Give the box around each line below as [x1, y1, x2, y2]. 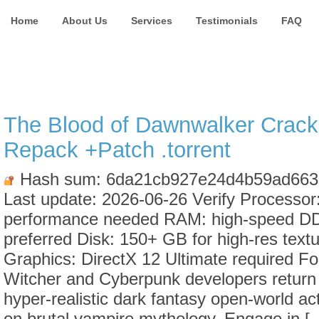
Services [131, 15, 172, 26]
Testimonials [196, 15, 258, 26]
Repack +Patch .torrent [4, 137, 231, 162]
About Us [62, 15, 108, 26]
